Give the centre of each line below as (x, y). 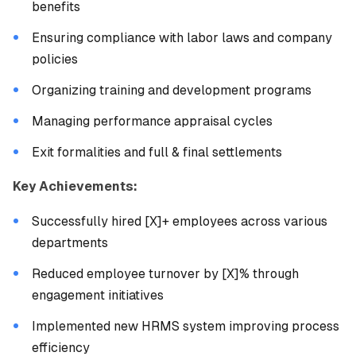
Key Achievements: (75, 186)
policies (55, 59)
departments (70, 243)
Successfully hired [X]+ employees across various (180, 221)
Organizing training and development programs (172, 90)
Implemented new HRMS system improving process (186, 326)
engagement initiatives (98, 295)
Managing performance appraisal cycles (152, 121)
